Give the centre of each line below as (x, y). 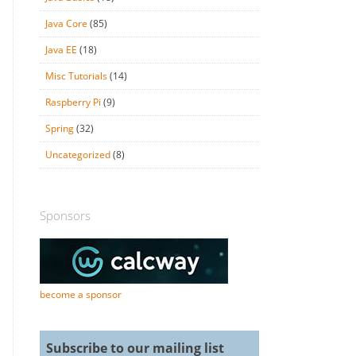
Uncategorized (77, 155)
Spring (59, 128)
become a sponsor (80, 294)
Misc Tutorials (76, 76)
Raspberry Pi (73, 102)
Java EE (61, 50)
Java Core (66, 23)
